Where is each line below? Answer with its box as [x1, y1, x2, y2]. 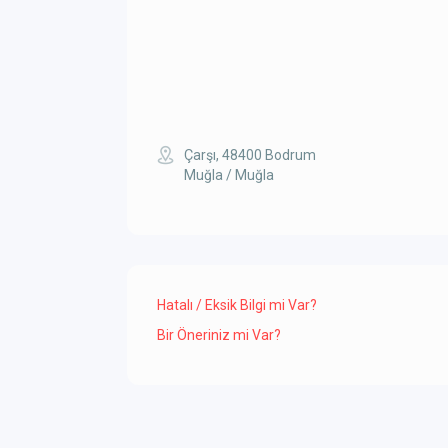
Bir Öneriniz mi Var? [157, 327, 281, 343]
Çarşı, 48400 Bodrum [184, 147, 316, 163]
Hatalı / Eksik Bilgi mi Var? [157, 297, 317, 313]
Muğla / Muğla [184, 167, 274, 183]
